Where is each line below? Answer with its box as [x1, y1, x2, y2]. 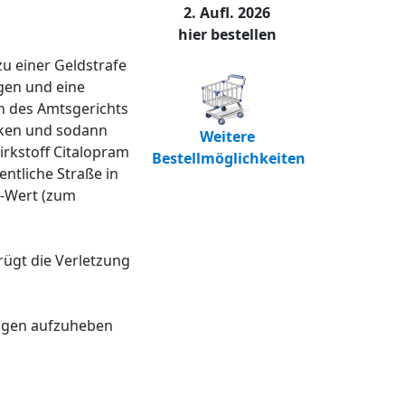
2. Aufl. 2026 [184, 3, 270, 24]
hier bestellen [177, 24, 277, 45]
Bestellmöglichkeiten [152, 148, 306, 169]
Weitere [199, 127, 255, 147]
